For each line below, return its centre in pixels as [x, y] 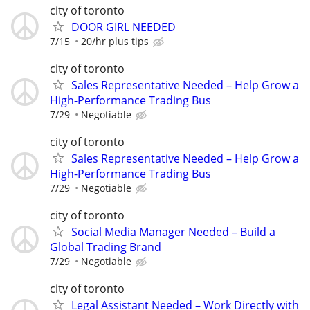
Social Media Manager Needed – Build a [173, 232]
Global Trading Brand [106, 247]
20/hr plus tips [115, 41]
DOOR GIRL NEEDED [124, 27]
